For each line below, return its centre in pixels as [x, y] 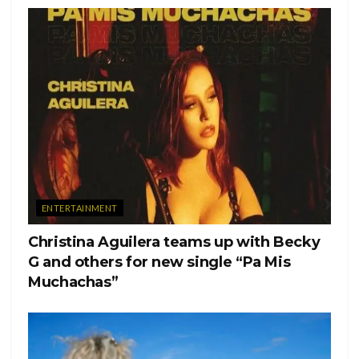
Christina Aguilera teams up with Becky [174, 242]
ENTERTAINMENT [80, 208]
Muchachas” [73, 282]
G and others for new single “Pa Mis [159, 262]
